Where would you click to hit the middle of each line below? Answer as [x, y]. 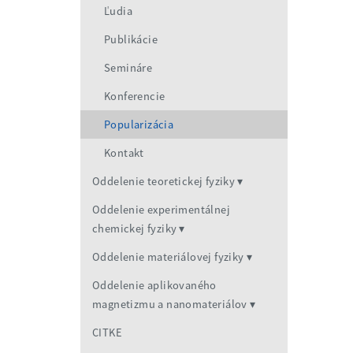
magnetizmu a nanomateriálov [170, 305]
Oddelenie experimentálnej [161, 210]
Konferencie [135, 97]
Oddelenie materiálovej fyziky [168, 257]
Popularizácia [139, 125]
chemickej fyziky [135, 229]
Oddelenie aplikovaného [154, 286]
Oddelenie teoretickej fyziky [164, 182]
